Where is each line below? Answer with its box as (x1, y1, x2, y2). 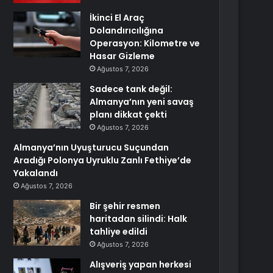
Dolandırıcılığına (90, 24, 164, 37)
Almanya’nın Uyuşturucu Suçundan (13, 141, 169, 154)
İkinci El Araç (90, 12, 145, 24)
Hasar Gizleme (90, 50, 155, 62)
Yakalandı (13, 167, 58, 179)
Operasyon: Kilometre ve (90, 37, 200, 49)
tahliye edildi (90, 225, 148, 238)
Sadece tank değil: (90, 83, 173, 95)
